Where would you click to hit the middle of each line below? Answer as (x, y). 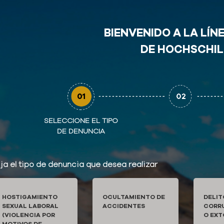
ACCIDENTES (124, 206)
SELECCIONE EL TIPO (81, 121)
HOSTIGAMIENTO (30, 197)
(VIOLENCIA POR (28, 215)
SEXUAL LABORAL (30, 206)
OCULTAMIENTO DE (134, 197)
